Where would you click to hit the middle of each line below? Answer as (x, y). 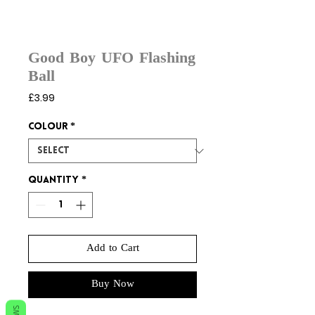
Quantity (53, 181)
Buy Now (112, 285)
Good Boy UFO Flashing (112, 59)
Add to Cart (112, 249)
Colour (48, 127)
